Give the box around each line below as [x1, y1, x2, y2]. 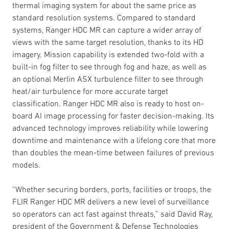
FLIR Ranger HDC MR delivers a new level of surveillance [12, 196, 209, 206]
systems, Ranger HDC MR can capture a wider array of [12, 25, 201, 34]
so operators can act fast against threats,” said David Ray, [12, 209, 213, 218]
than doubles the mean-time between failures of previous [12, 147, 214, 157]
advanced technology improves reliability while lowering [12, 123, 208, 132]
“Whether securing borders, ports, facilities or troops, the [12, 184, 211, 194]
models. [12, 159, 40, 169]
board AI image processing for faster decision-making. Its [12, 110, 214, 120]
